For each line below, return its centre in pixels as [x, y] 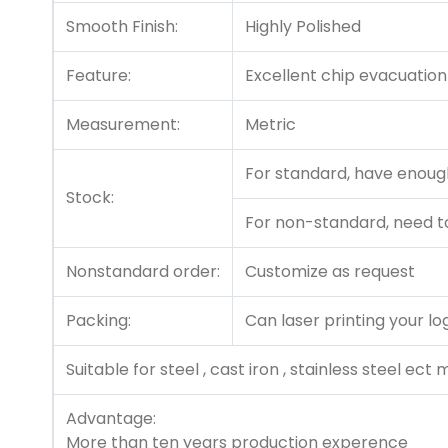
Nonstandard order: [143, 272]
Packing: [98, 321]
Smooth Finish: [122, 27]
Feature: [98, 76]
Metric [270, 125]
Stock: [90, 198]
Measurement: [123, 125]
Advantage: [111, 419]
